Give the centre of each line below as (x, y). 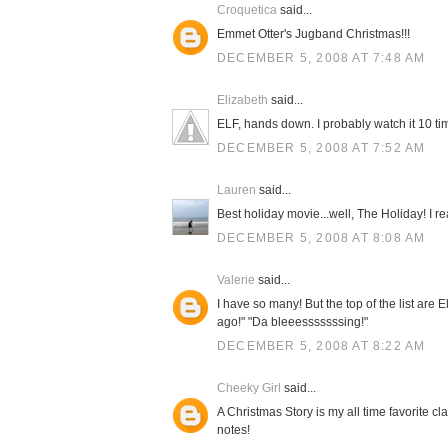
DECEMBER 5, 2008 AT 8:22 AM (321, 346)
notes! (233, 430)
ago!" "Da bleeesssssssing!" (292, 322)
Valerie (236, 280)
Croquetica (247, 10)
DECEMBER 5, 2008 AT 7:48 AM (321, 58)
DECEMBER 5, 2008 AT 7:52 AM (321, 148)
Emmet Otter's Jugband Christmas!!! (313, 34)
